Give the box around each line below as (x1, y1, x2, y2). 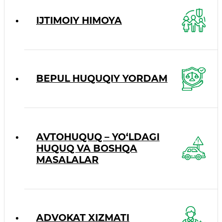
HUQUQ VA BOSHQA (36, 142, 137, 154)
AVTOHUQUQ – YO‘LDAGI (36, 131, 160, 143)
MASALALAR (36, 154, 99, 166)
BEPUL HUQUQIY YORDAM (36, 73, 167, 85)
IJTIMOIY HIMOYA (36, 14, 122, 26)
